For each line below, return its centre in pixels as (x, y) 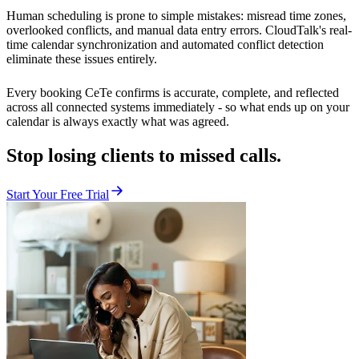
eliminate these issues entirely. (83, 59)
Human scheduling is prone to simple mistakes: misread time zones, (176, 16)
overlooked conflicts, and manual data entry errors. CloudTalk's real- (179, 30)
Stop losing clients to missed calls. (144, 156)
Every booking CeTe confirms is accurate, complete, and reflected (173, 93)
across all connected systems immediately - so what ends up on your (178, 107)
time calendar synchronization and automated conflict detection (165, 45)
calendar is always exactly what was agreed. (118, 122)
